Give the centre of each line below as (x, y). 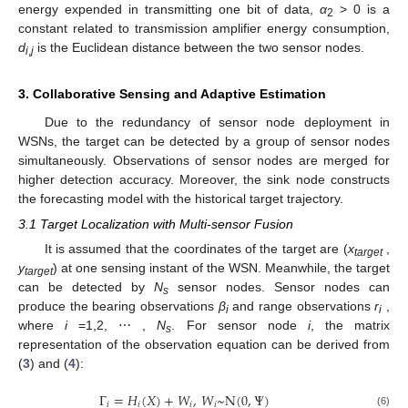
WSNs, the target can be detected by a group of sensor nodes (204, 141)
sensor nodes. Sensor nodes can (279, 286)
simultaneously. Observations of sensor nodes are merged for (204, 160)
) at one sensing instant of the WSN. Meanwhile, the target (221, 267)
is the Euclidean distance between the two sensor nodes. (199, 47)
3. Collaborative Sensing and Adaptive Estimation (172, 93)
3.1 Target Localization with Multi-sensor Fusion (156, 224)
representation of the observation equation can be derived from (204, 344)
